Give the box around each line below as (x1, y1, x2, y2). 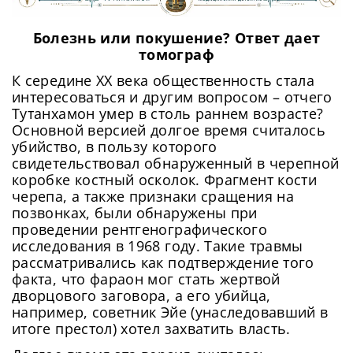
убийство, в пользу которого (12, 137, 217, 157)
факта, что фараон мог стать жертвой (12, 269, 281, 289)
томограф (139, 45, 214, 65)
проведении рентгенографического (12, 220, 268, 240)
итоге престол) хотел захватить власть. (12, 319, 291, 339)
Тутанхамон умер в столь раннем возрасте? (12, 104, 324, 124)
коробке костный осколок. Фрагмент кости (12, 170, 318, 190)
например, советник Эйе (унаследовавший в (12, 303, 329, 322)
